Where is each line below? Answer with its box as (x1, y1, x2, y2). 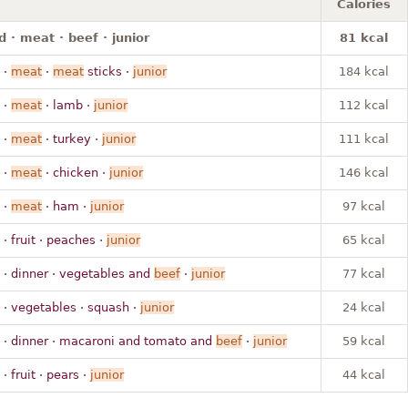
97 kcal (342, 199, 385, 213)
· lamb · (41, 97, 94, 112)
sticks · (83, 64, 133, 78)
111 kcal (339, 131, 389, 146)
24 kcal (342, 300, 385, 314)
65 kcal (342, 232, 385, 247)
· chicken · (41, 165, 109, 179)
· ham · (41, 199, 90, 213)
